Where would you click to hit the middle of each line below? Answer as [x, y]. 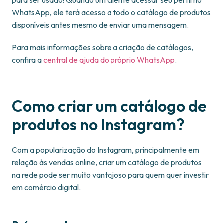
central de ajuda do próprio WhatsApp [109, 60]
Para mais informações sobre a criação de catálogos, [103, 48]
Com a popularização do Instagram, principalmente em [106, 150]
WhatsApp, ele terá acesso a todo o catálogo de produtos [111, 13]
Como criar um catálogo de [109, 106]
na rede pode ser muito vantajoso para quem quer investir [110, 175]
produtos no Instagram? [98, 125]
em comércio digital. [46, 187]
